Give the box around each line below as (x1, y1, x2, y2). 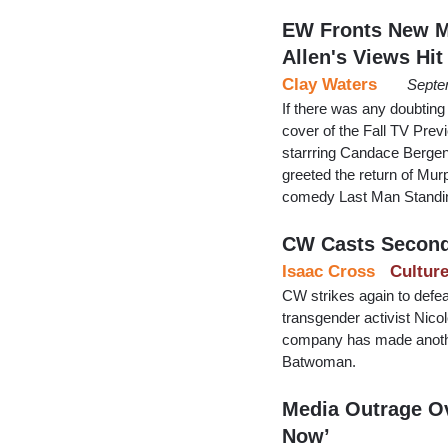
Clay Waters (282, 74, 377, 94)
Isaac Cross (282, 261, 375, 281)
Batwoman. (282, 352, 356, 370)
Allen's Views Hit (282, 45, 443, 68)
